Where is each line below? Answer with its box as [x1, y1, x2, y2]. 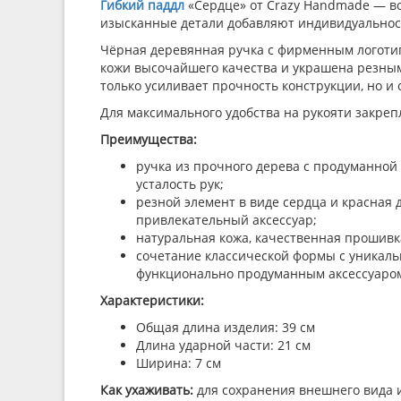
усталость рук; [136, 175, 224, 192]
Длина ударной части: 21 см [136, 337, 311, 354]
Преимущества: [100, 131, 197, 148]
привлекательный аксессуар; [136, 211, 317, 228]
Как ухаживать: [100, 381, 197, 398]
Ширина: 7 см [136, 354, 221, 371]
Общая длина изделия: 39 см [136, 319, 315, 336]
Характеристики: [100, 292, 204, 309]
